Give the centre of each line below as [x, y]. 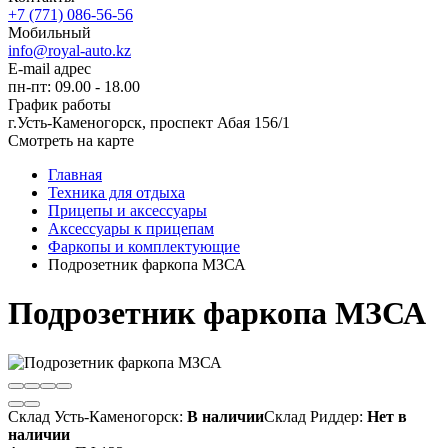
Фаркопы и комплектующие [144, 246]
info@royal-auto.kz [69, 50]
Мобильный [49, 32]
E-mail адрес [49, 68]
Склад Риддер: [313, 416]
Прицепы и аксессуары [127, 210]
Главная [75, 174]
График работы [59, 104]
